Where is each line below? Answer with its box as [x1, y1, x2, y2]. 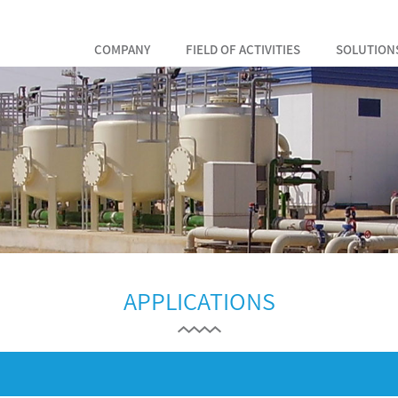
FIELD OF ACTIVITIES [185, 40, 300, 58]
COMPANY [93, 40, 150, 58]
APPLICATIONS [123, 283, 275, 317]
